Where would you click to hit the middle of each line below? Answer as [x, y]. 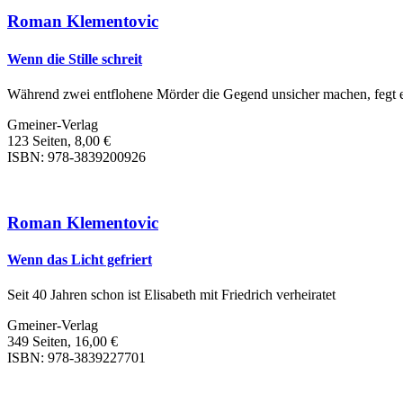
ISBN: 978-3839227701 [76, 358]
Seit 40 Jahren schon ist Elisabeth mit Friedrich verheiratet [171, 295]
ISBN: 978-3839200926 [76, 157]
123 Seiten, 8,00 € [59, 140]
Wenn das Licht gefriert [80, 259]
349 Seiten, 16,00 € [63, 342]
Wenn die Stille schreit [75, 58]
